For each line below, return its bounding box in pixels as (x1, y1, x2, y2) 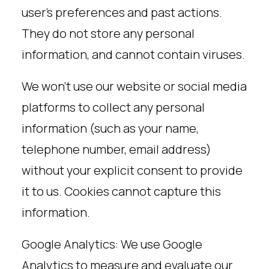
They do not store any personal (22, 25, 195, 41)
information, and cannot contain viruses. (22, 46, 245, 62)
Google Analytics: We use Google (22, 236, 202, 252)
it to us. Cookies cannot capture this (22, 183, 221, 199)
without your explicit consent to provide (22, 162, 243, 178)
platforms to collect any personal (22, 99, 205, 115)
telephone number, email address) (22, 141, 211, 157)
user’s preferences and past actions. (22, 4, 222, 20)
